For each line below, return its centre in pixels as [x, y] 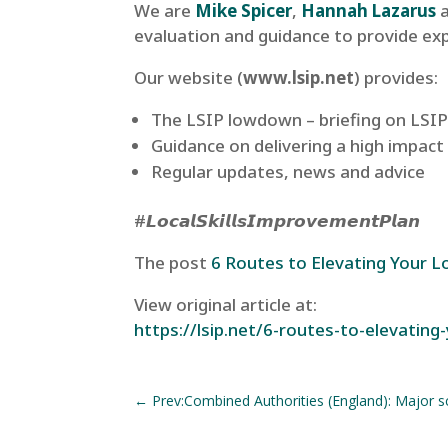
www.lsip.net [299, 78]
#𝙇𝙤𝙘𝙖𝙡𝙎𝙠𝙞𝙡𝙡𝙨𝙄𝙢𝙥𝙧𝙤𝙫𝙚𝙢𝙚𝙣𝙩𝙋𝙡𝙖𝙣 [277, 221]
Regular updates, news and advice [288, 172]
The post [173, 263]
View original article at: [226, 305]
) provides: [396, 78]
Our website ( [189, 78]
